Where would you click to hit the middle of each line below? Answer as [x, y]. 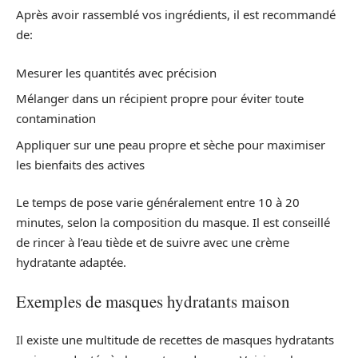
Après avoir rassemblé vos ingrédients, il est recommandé [176, 15]
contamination [56, 119]
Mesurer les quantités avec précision [116, 72]
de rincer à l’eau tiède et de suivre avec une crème [153, 243]
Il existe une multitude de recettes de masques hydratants [175, 340]
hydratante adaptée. [71, 263]
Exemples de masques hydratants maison [153, 301]
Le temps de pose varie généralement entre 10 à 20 [158, 203]
